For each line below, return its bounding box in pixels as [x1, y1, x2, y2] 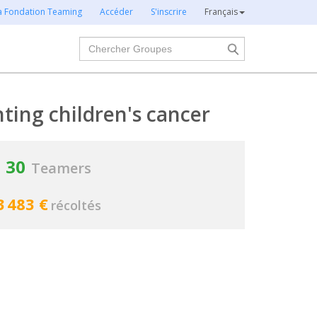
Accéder [100, 6, 133, 18]
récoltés [51, 197, 101, 214]
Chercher [78, 36, 130, 52]
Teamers [31, 158, 91, 178]
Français [204, 6, 238, 18]
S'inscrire [151, 6, 187, 18]
